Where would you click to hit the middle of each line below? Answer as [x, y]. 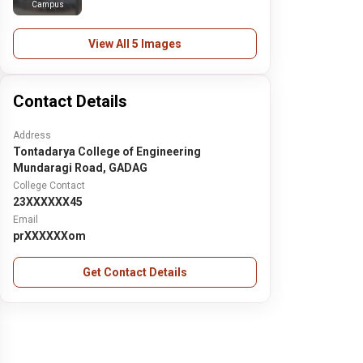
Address [32, 135]
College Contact [49, 186]
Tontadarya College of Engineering [107, 152]
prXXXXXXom [50, 236]
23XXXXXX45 [48, 202]
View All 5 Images [135, 44]
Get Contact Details [135, 272]
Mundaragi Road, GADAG [81, 168]
